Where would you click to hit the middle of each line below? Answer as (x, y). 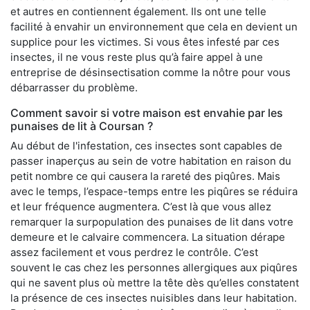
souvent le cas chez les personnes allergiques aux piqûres (154, 267)
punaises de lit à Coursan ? (82, 126)
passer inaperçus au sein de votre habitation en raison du (151, 161)
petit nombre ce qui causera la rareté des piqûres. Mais (145, 176)
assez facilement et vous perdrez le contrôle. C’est (134, 252)
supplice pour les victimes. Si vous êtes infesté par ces (145, 42)
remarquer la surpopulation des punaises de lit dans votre (152, 221)
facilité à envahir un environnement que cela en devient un (154, 26)
